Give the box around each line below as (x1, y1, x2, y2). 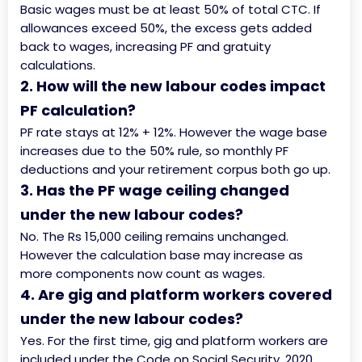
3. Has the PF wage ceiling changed (20, 180, 289, 201)
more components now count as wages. (20, 265, 265, 283)
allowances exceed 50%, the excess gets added (20, 19, 312, 37)
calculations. (20, 57, 95, 74)
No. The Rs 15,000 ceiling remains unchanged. (20, 228, 288, 246)
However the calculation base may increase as (20, 246, 303, 264)
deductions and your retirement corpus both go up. (20, 161, 330, 179)
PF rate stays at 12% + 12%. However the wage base (20, 124, 327, 141)
